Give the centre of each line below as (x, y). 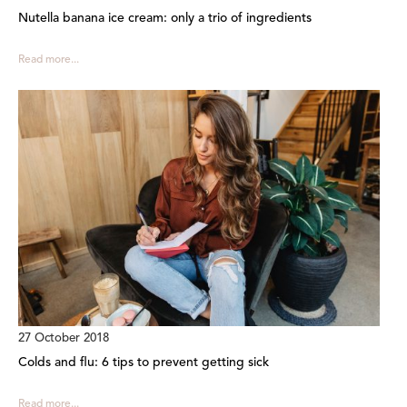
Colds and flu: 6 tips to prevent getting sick (144, 362)
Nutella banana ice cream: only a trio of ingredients (165, 19)
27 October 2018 (64, 338)
